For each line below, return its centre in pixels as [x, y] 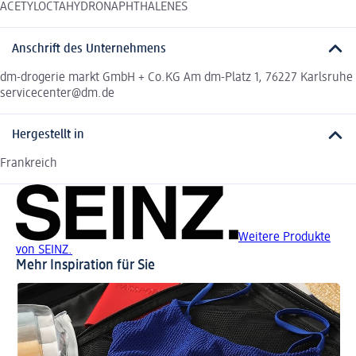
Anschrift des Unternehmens [89, 49]
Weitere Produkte [284, 238]
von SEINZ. [44, 251]
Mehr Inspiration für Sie [85, 266]
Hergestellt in [48, 135]
